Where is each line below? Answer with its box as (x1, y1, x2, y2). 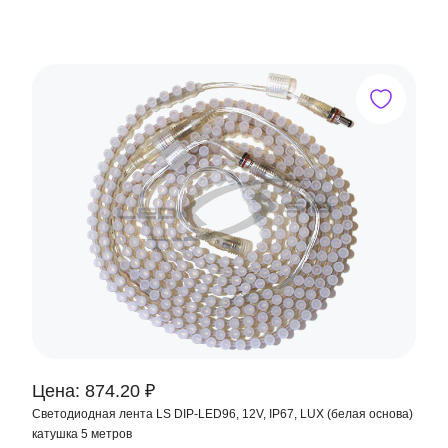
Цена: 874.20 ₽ (32, 381, 155, 401)
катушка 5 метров (32, 427, 132, 441)
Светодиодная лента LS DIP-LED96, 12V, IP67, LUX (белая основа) (32, 407, 413, 421)
